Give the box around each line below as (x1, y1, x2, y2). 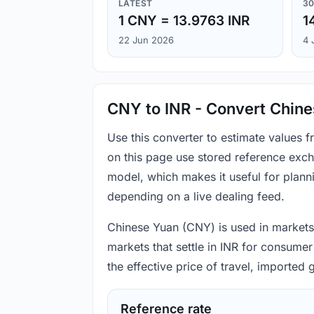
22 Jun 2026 (118, 34, 174, 46)
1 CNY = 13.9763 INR (118, 13, 250, 29)
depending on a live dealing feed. (107, 189, 285, 204)
